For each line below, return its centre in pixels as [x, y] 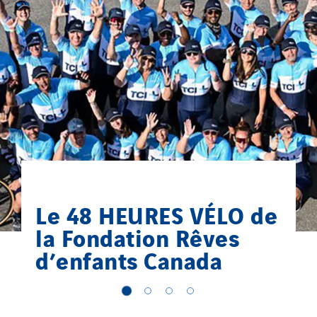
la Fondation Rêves [137, 237]
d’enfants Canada [129, 259]
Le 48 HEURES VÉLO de [156, 214]
